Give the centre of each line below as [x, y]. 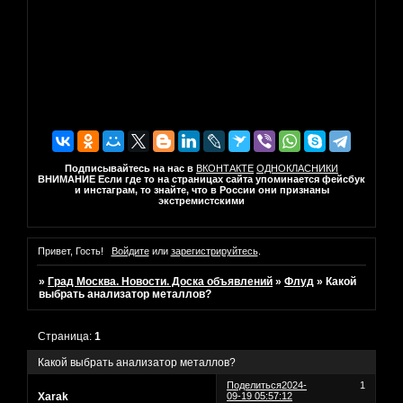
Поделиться [255, 385]
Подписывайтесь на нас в [129, 168]
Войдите [130, 251]
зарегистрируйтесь [214, 251]
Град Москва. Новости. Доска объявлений [161, 282]
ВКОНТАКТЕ [225, 168]
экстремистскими [201, 200]
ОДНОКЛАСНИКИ [297, 168]
